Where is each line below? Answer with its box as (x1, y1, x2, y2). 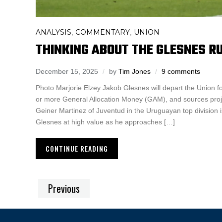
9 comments (162, 67, 200, 76)
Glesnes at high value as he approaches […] (36, 118, 175, 126)
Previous (48, 181, 80, 196)
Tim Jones (118, 67, 151, 76)
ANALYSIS (36, 28, 71, 37)
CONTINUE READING (46, 143, 108, 154)
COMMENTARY (75, 28, 130, 37)
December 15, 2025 (36, 67, 98, 76)
